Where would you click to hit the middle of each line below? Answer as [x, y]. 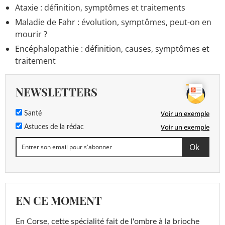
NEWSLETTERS [57, 92]
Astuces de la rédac [53, 127]
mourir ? [31, 34]
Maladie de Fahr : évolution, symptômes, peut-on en [113, 22]
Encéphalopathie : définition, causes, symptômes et [112, 48]
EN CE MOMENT [59, 200]
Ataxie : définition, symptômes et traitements [100, 7]
